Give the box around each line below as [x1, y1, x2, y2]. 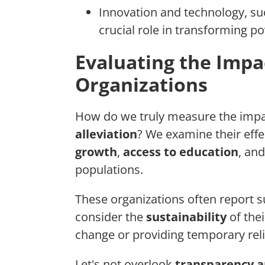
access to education [123, 144, 238, 160]
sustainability [146, 209, 227, 225]
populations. [75, 161, 143, 178]
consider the [75, 209, 146, 225]
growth [75, 144, 117, 160]
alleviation [75, 126, 137, 143]
